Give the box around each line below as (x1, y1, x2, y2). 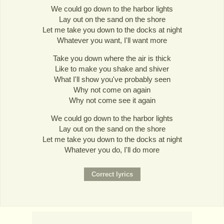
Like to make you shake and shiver (55, 64, 169, 73)
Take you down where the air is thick (53, 53, 171, 62)
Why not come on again (73, 85, 150, 94)
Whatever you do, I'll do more (64, 145, 159, 154)
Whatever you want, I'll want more (57, 35, 167, 44)
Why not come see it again (68, 95, 155, 104)
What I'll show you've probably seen (53, 74, 170, 83)
